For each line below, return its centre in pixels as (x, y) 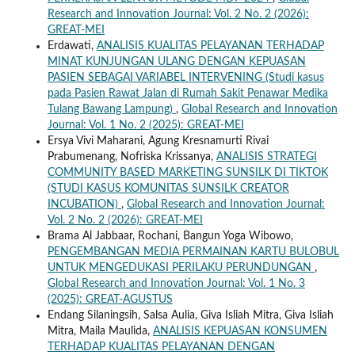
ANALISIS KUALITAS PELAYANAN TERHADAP (210, 46)
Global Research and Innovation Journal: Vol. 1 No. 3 (176, 284)
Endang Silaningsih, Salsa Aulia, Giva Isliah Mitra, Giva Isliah (190, 316)
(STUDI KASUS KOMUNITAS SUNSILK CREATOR (168, 189)
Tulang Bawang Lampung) (111, 110)
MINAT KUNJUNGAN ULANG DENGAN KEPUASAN (176, 62)
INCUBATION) (84, 205)
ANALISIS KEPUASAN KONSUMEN (240, 332)
